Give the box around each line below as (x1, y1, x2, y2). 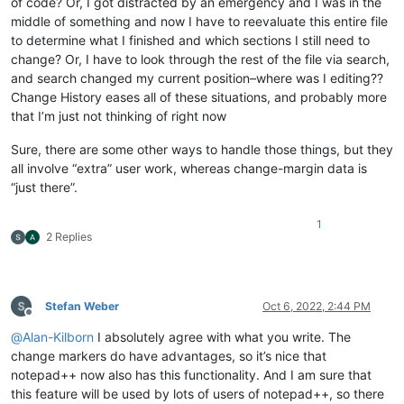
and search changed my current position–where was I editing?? (11, 69, 383, 86)
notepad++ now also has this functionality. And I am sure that (11, 366, 372, 382)
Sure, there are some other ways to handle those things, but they (11, 141, 393, 157)
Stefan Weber (45, 298, 119, 313)
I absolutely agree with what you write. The (94, 328, 351, 344)
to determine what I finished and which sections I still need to (11, 32, 370, 48)
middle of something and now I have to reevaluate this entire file (11, 13, 388, 29)
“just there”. (11, 179, 78, 195)
